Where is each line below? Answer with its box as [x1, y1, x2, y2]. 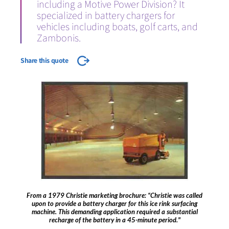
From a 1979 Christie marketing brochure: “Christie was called [27, 191, 202, 200]
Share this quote [20, 56, 70, 65]
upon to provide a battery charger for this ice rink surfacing [32, 199, 197, 208]
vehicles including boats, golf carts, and [37, 20, 198, 34]
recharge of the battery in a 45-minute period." [49, 216, 180, 224]
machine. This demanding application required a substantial [31, 208, 198, 216]
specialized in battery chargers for [37, 9, 175, 22]
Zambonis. [37, 31, 81, 45]
